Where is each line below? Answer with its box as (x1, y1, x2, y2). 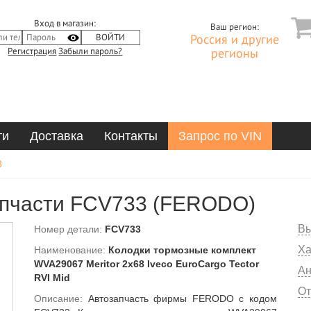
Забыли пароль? (58, 46, 123, 57)
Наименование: (34, 244, 108, 255)
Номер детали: (34, 224, 105, 235)
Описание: (34, 293, 88, 304)
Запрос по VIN (178, 129, 262, 143)
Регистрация (8, 46, 57, 57)
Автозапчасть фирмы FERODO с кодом (87, 293, 278, 304)
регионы (210, 47, 258, 61)
